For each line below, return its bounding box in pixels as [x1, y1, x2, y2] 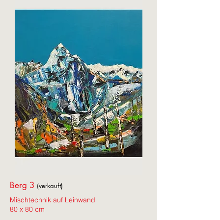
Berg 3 [10, 180, 37, 191]
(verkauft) [37, 181, 63, 190]
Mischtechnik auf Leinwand [10, 195, 95, 204]
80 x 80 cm [10, 205, 45, 214]
